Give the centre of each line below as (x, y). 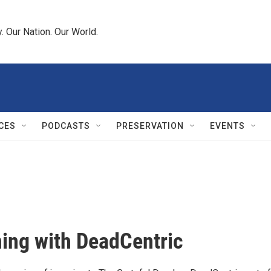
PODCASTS (66, 126)
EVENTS (227, 126)
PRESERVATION (150, 126)
